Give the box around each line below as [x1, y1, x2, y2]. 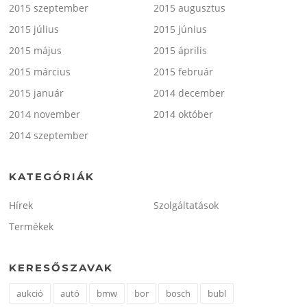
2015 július [9, 23, 60, 36]
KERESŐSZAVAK [9, 261, 114, 275]
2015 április [153, 44, 207, 58]
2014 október [153, 108, 213, 121]
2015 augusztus [153, 1, 225, 15]
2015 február [153, 65, 213, 79]
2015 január [9, 86, 64, 100]
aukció [16, 286, 44, 299]
